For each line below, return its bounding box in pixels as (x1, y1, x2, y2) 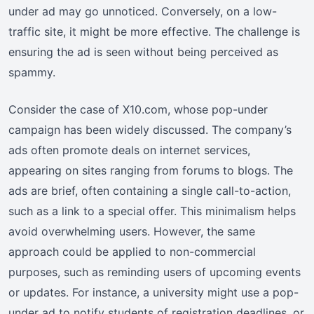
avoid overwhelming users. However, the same (8, 224, 255, 238)
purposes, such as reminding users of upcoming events (8, 264, 301, 279)
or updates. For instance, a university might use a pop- (8, 285, 299, 299)
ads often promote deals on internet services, (8, 142, 250, 157)
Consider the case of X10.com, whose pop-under (8, 102, 268, 116)
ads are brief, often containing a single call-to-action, (8, 183, 291, 198)
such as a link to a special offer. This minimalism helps (8, 203, 296, 218)
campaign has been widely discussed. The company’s (8, 122, 292, 137)
